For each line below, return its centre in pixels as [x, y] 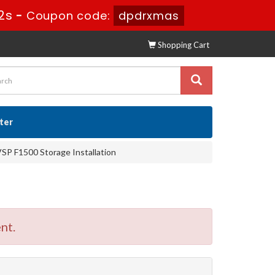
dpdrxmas [147, 16]
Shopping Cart [183, 45]
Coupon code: [68, 16]
